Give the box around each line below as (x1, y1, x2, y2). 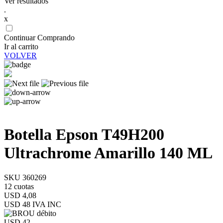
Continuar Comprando (4, 33, 75, 42)
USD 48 (4, 200, 30, 209)
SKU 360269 (4, 173, 46, 182)
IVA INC (30, 200, 61, 209)
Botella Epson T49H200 (4, 125, 164, 144)
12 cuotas (4, 182, 34, 191)
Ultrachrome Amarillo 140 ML (4, 144, 213, 162)
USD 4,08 (4, 191, 36, 200)
